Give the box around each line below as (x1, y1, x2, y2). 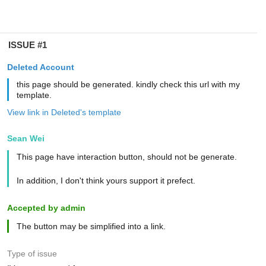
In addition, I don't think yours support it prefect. (16, 176, 195, 185)
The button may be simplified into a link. (16, 221, 166, 231)
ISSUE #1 (8, 40, 47, 50)
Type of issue (7, 249, 57, 258)
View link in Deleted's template (7, 107, 121, 117)
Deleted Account (7, 62, 74, 72)
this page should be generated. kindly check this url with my (16, 80, 240, 89)
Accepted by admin (7, 203, 85, 213)
